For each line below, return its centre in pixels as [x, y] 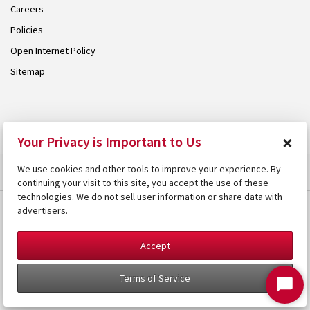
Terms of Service [155, 278]
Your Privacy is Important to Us [109, 142]
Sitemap [28, 71]
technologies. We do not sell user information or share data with [150, 197]
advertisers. [43, 210]
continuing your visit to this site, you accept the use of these [143, 183]
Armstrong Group [234, 133]
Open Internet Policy [53, 50]
